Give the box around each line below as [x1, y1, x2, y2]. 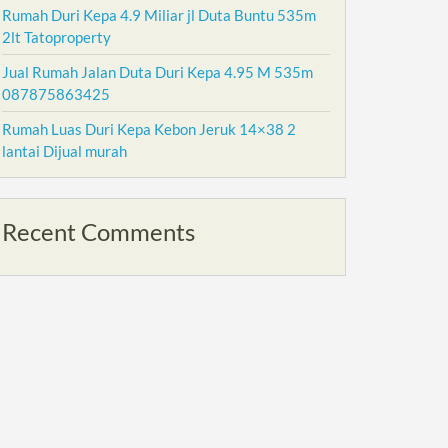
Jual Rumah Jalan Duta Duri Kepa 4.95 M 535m [2, 63, 313, 81]
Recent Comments [2, 217, 195, 246]
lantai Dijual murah [2, 142, 127, 160]
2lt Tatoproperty [2, 28, 111, 46]
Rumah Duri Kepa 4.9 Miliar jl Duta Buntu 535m [2, 6, 316, 24]
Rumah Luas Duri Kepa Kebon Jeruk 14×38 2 [2, 120, 296, 138]
